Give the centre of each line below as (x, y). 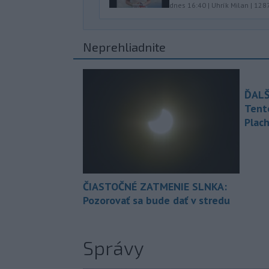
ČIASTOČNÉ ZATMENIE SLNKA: (155, 187)
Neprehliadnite (124, 47)
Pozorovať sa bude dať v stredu (156, 201)
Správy (113, 248)
